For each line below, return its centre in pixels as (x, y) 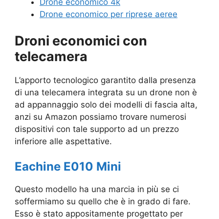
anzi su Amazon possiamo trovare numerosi (100, 117)
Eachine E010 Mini (68, 167)
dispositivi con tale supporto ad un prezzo (97, 129)
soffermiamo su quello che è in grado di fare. (103, 202)
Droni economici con (81, 41)
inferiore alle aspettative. (63, 141)
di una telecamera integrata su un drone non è (106, 92)
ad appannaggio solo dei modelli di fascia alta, (106, 104)
